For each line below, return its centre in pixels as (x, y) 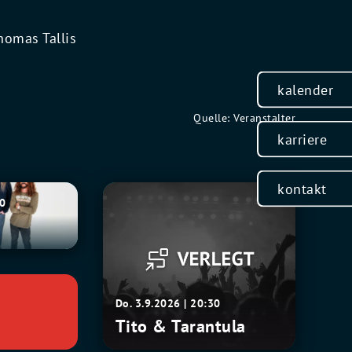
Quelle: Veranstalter (244, 118)
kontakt (302, 189)
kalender (305, 90)
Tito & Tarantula (180, 326)
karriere (302, 139)
